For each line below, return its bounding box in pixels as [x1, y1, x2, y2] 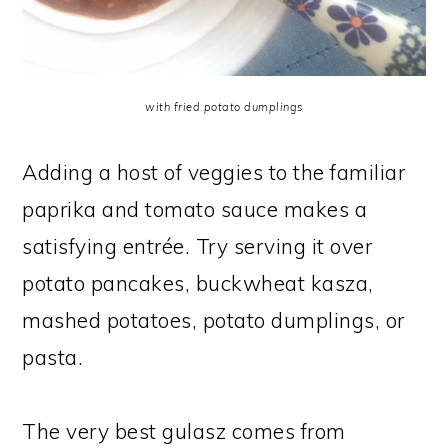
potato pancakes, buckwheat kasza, [22, 269, 374, 296]
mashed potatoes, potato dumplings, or [22, 306, 405, 333]
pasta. [22, 343, 84, 370]
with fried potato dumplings [145, 99, 303, 114]
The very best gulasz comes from [22, 417, 346, 444]
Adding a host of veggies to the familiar [22, 158, 406, 185]
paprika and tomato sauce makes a [22, 195, 368, 222]
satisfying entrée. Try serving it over [22, 232, 373, 259]
